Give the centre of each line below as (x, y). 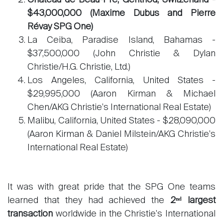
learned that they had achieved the (89, 201)
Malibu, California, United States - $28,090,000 (121, 121)
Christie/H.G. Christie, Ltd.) (79, 67)
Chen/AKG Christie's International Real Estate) (119, 108)
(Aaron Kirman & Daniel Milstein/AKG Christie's (121, 134)
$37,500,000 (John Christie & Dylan (121, 54)
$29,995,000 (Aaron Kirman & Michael (121, 94)
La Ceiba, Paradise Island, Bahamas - (121, 40)
